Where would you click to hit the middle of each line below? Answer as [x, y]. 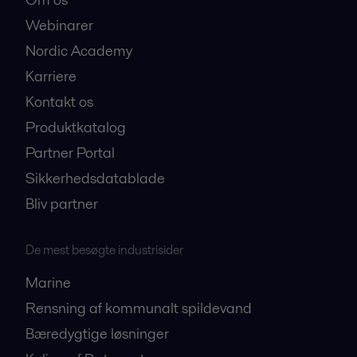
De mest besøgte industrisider [104, 250]
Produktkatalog [76, 127]
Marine [48, 283]
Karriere [51, 76]
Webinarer [59, 25]
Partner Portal [70, 153]
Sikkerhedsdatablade [95, 178]
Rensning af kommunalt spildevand [139, 308]
